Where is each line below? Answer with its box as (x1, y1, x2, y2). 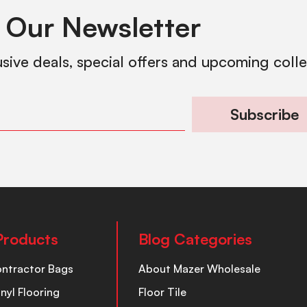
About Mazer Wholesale (138, 262, 261, 276)
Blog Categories (138, 230, 253, 249)
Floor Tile (138, 285, 187, 299)
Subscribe (230, 105, 299, 124)
